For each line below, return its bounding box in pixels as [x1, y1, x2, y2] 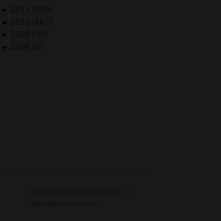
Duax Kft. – [93, 186, 133, 196]
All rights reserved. [30, 198, 97, 208]
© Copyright [30, 186, 75, 196]
